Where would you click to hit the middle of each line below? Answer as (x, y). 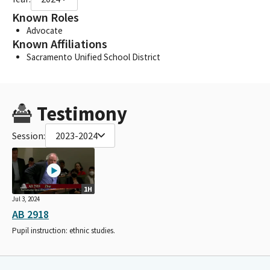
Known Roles (46, 17)
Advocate (45, 30)
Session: (29, 135)
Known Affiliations (60, 44)
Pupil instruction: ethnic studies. (64, 230)
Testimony (82, 113)
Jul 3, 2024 (26, 199)
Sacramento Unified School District (93, 57)
